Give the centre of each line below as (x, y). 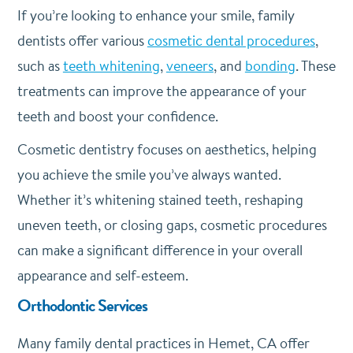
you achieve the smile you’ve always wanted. (149, 174)
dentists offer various (82, 40)
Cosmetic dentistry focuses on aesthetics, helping (167, 149)
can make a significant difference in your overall (160, 250)
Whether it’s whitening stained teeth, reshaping (160, 199)
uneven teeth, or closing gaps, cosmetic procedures (172, 225)
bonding (270, 65)
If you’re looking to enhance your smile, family (156, 15)
